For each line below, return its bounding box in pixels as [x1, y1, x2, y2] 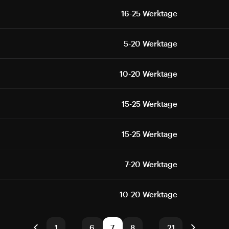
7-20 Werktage [124, 159, 177, 169]
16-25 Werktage [121, 9, 177, 18]
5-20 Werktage [123, 39, 177, 48]
